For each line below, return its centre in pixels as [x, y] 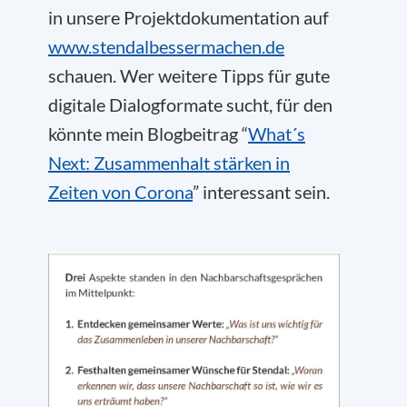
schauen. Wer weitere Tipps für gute [189, 76]
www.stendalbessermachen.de [166, 47]
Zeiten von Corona [120, 192]
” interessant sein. [261, 192]
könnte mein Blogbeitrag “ [148, 134]
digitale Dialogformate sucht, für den [190, 105]
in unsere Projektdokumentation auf [189, 18]
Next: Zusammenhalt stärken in [169, 163]
